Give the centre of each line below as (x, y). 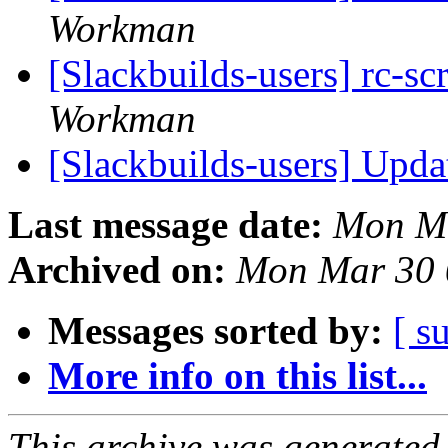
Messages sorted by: (215, 331)
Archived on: (117, 270)
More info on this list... (237, 376)
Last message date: (165, 225)
